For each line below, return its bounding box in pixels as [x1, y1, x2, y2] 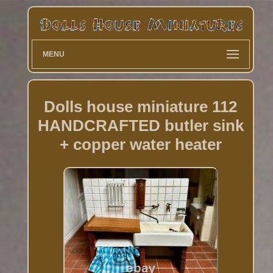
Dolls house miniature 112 [44, 97, 238, 116]
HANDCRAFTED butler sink [37, 116, 244, 135]
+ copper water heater [59, 135, 222, 154]
